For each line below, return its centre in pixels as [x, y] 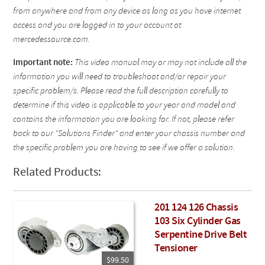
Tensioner [176, 249]
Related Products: [57, 173]
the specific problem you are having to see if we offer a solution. [124, 148]
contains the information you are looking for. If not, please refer [124, 120]
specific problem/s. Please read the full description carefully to [121, 92]
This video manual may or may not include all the [161, 63]
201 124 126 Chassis [196, 208]
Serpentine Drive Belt [201, 235]
